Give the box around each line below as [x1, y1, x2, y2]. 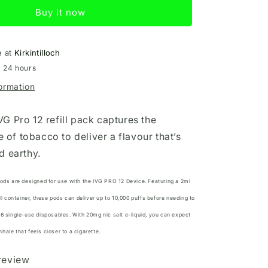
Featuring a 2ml [146, 178, 191, 184]
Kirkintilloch [14, 48, 60, 57]
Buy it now [35, 7, 86, 18]
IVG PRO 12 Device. [91, 178, 147, 184]
